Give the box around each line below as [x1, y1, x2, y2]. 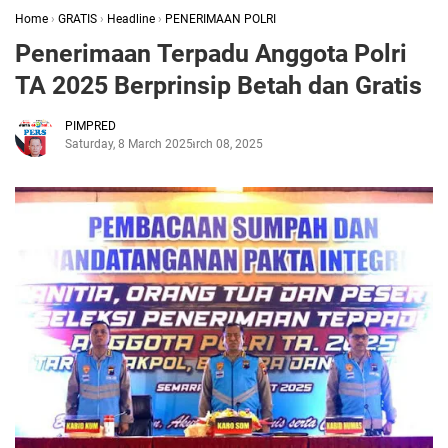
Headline [107, 12, 155, 26]
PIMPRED [65, 119, 116, 133]
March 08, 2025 [179, 137, 263, 151]
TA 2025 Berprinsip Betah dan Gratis [15, 71, 422, 100]
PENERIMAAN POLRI [165, 12, 276, 26]
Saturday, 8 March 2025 [65, 137, 193, 151]
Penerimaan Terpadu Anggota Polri [15, 39, 407, 68]
